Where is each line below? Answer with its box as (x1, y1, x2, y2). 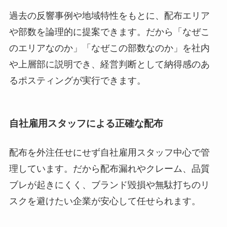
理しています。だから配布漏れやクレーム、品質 (9, 164, 210, 174)
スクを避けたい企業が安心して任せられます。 (9, 196, 201, 207)
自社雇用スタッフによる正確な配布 (9, 118, 163, 129)
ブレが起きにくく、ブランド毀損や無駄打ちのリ (9, 180, 210, 191)
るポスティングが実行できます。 (9, 75, 146, 86)
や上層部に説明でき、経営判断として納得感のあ (9, 59, 210, 69)
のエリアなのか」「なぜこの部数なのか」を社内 (9, 43, 210, 53)
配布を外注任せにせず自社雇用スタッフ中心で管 (9, 147, 210, 158)
